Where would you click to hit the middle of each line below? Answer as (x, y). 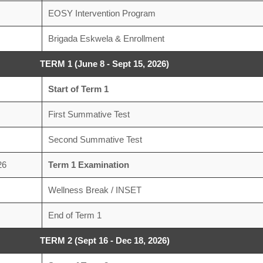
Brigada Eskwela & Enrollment (106, 38)
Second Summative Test (95, 139)
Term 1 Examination (88, 165)
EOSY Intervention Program (102, 13)
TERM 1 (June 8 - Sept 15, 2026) (104, 64)
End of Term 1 (75, 215)
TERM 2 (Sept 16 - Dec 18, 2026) (104, 240)
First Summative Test (89, 114)
